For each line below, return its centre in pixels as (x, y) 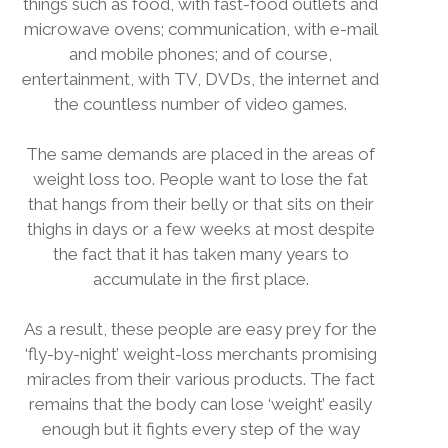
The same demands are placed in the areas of (200, 154)
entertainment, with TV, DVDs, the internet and (200, 79)
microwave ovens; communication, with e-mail (200, 29)
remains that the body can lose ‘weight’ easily (200, 404)
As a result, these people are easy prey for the (200, 329)
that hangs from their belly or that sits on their (200, 204)
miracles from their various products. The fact (200, 379)
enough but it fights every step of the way (200, 429)
